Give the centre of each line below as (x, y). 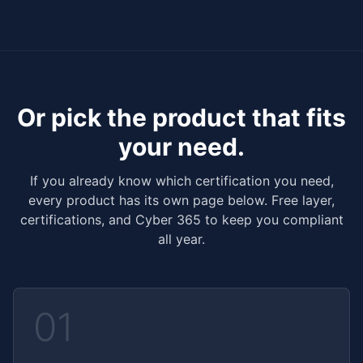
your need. (181, 147)
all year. (181, 239)
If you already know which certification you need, (181, 181)
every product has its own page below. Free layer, (181, 200)
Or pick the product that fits (181, 117)
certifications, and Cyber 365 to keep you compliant (181, 220)
